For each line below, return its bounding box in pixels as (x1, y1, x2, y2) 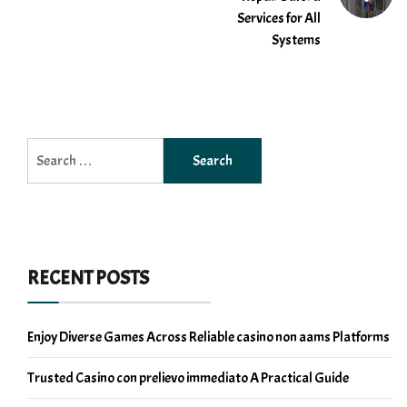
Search (26, 139, 66, 158)
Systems (272, 31, 321, 50)
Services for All (237, 9, 321, 28)
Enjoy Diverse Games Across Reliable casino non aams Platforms (27, 328, 390, 347)
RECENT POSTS (27, 265, 149, 292)
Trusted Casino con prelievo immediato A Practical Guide (27, 369, 349, 388)
